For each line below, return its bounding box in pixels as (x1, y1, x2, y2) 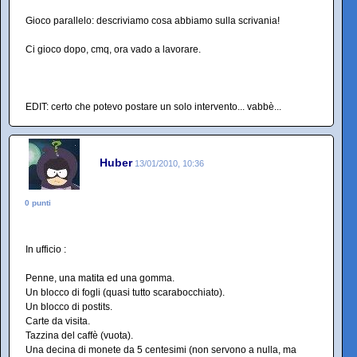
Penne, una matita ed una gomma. (25, 272, 175, 284)
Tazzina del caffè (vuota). (25, 329, 133, 341)
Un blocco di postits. (25, 300, 112, 312)
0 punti (25, 198, 51, 207)
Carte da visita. (25, 315, 90, 327)
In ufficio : (25, 243, 66, 255)
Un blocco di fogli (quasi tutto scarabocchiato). (25, 286, 225, 298)
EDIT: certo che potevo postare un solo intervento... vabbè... (25, 100, 281, 112)
